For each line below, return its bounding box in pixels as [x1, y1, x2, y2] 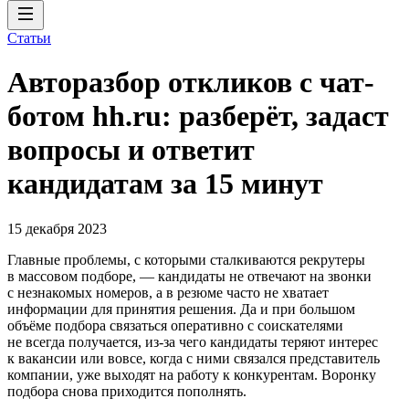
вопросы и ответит [7, 133, 255, 167]
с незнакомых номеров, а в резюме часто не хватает [7, 284, 329, 300]
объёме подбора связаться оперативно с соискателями [7, 317, 343, 333]
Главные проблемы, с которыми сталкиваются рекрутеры [7, 251, 365, 267]
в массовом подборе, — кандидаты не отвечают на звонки [7, 267, 372, 284]
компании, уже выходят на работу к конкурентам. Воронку [7, 366, 376, 383]
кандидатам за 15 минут [7, 167, 323, 201]
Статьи [7, 30, 51, 46]
